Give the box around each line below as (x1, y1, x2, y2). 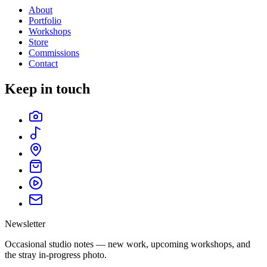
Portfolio (29, 15, 61, 26)
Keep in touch (5, 80, 90, 97)
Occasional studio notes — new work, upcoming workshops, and (5, 238, 250, 249)
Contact (29, 58, 58, 69)
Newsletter (5, 218, 45, 229)
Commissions (29, 47, 79, 58)
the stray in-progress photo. (5, 249, 107, 260)
